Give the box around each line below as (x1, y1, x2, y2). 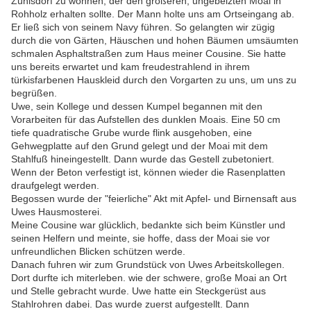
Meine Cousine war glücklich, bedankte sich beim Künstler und (11, 219, 285, 231)
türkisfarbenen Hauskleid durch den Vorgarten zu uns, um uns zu (11, 74, 296, 86)
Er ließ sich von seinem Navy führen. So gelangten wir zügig (11, 22, 275, 33)
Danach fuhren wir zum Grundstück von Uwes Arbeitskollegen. (11, 259, 285, 271)
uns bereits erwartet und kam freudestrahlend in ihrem (11, 61, 250, 73)
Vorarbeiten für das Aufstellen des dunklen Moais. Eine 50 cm (11, 114, 280, 126)
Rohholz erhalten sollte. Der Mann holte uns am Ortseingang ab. (11, 8, 294, 20)
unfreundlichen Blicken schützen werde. (11, 246, 185, 258)
